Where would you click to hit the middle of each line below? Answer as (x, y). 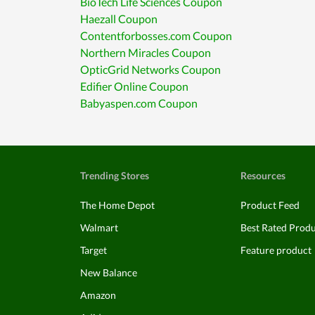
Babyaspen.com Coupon (139, 103)
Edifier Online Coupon (134, 86)
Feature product (276, 250)
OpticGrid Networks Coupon (150, 69)
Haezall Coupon (119, 19)
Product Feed (270, 205)
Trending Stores (115, 175)
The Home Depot (117, 205)
